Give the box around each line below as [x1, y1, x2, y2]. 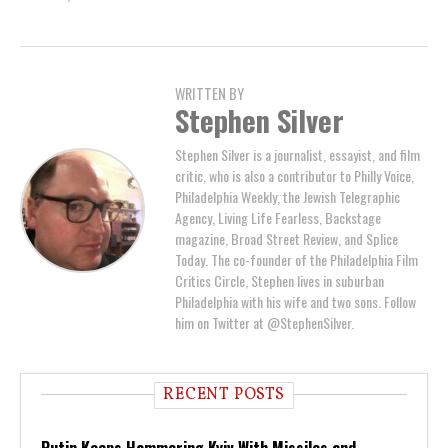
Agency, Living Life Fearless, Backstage [175, 207, 381, 229]
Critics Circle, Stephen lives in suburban [175, 270, 384, 292]
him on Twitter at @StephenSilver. [175, 312, 354, 334]
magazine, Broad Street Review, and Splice [175, 228, 398, 250]
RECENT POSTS [163, 384, 285, 407]
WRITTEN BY [175, 83, 244, 105]
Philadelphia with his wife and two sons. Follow [175, 291, 416, 313]
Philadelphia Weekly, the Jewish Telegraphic [175, 186, 400, 208]
